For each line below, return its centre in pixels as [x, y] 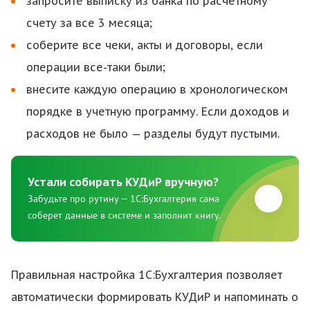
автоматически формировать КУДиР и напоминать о [155, 297]
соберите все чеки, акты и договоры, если [145, 45]
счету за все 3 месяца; [89, 23]
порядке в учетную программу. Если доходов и [158, 111]
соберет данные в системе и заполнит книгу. [124, 215]
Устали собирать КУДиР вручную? [123, 182]
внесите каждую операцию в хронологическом [157, 89]
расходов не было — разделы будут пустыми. [153, 134]
